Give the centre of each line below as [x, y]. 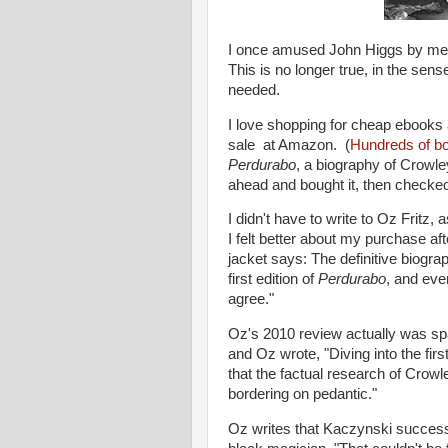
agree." [251, 299]
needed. [256, 89]
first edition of [271, 279]
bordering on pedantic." [302, 394]
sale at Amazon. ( [289, 144]
